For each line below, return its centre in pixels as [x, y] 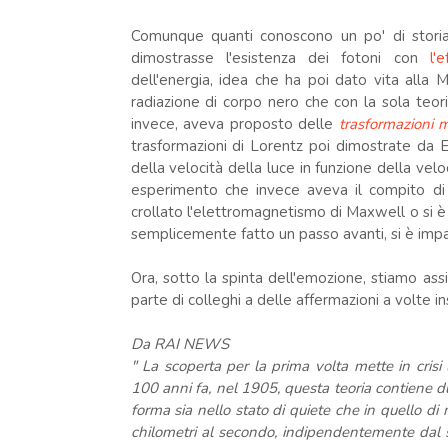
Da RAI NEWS [179, 344]
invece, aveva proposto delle [234, 124]
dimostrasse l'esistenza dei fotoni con [280, 58]
